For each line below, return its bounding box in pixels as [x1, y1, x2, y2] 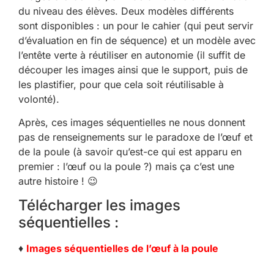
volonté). [18, 92, 59, 105]
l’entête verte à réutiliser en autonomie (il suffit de [18, 48, 245, 61]
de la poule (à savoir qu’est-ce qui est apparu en [18, 145, 242, 158]
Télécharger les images [18, 196, 180, 215]
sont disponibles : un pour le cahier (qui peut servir [18, 19, 253, 32]
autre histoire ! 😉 [18, 174, 98, 187]
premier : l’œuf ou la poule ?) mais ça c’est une [18, 160, 234, 172]
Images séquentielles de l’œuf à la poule [26, 242, 218, 255]
